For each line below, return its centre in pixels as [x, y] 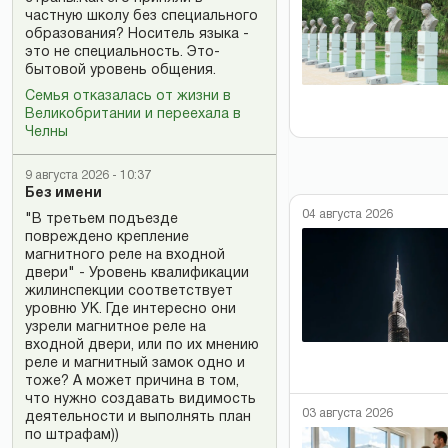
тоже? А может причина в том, [132, 381]
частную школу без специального [141, 16]
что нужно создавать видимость [140, 399]
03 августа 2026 [347, 413]
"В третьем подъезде [101, 219]
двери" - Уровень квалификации [137, 273]
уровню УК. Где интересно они [130, 309]
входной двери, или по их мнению [142, 345]
